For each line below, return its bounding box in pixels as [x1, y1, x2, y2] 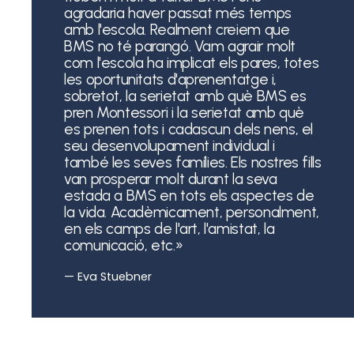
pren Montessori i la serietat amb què [64, 103, 304, 122]
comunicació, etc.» [64, 235, 183, 254]
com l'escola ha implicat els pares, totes [64, 53, 319, 72]
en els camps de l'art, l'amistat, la [64, 219, 275, 238]
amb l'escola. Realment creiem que [64, 20, 290, 39]
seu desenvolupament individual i [64, 136, 275, 155]
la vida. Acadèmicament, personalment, [64, 202, 319, 221]
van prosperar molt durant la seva [64, 169, 277, 188]
